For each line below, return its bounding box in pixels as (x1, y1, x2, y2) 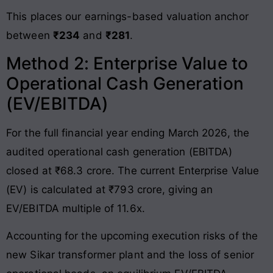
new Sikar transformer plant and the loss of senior (6, 249, 255, 261)
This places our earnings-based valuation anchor (6, 10, 249, 23)
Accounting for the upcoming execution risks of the (6, 230, 258, 243)
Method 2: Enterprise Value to (6, 53, 248, 74)
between (6, 29, 53, 41)
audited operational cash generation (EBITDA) (6, 146, 233, 158)
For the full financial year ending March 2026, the (6, 127, 250, 140)
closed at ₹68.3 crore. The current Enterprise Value (6, 165, 260, 177)
